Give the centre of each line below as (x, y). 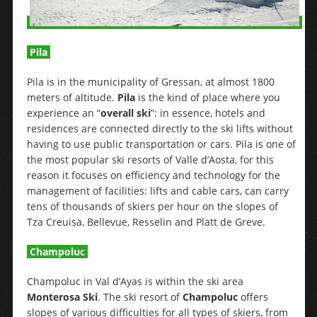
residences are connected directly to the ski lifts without (160, 129)
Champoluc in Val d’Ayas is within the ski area (135, 282)
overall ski (125, 113)
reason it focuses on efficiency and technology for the (153, 175)
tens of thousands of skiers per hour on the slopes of (152, 207)
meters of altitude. (72, 98)
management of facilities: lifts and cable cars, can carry (157, 191)
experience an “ (63, 113)
